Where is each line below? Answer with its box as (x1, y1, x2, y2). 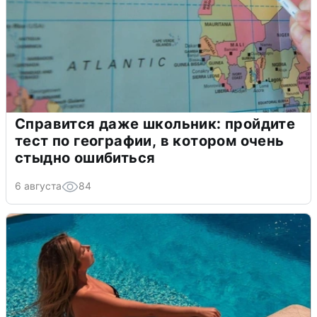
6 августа (15, 179, 62, 192)
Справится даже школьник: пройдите (15, 115, 296, 132)
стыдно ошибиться (15, 149, 156, 166)
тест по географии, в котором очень (15, 132, 284, 149)
